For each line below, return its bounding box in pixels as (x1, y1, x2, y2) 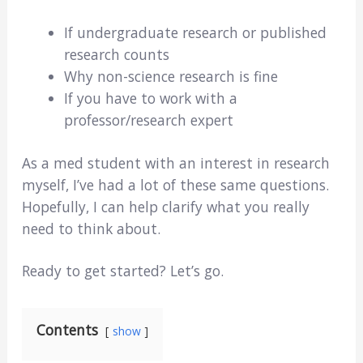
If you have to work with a (63, 88, 237, 108)
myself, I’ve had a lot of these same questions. (21, 174, 329, 194)
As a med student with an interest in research (21, 152, 330, 173)
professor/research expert (63, 109, 233, 130)
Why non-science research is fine (63, 66, 278, 86)
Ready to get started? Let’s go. (21, 261, 224, 281)
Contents (36, 320, 98, 340)
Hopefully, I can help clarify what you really (21, 196, 310, 216)
